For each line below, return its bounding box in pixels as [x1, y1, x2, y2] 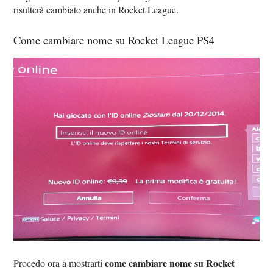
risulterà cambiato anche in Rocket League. [13, 2, 179, 16]
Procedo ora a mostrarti [13, 257, 105, 270]
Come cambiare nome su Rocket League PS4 [13, 32, 215, 48]
